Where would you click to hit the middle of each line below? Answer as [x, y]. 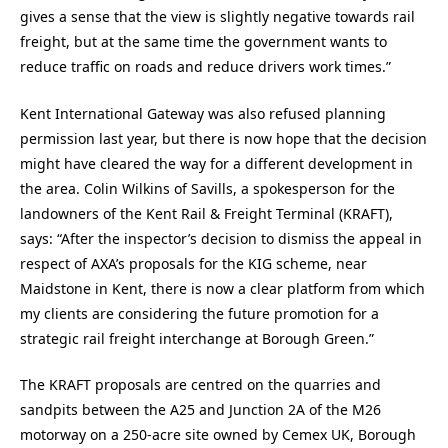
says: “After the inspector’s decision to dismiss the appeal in [221, 238]
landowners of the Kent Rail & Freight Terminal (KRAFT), [206, 213]
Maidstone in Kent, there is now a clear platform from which [222, 288]
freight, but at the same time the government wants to [203, 42]
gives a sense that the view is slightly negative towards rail [217, 17]
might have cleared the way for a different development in [216, 163]
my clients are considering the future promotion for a [199, 313]
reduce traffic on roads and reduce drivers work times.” [205, 67]
